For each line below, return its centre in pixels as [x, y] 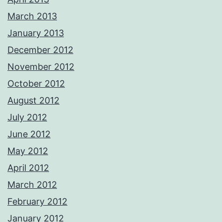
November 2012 [41, 67]
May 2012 [28, 151]
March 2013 [32, 16]
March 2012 [32, 185]
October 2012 [36, 84]
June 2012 [29, 134]
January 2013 [36, 33]
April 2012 [28, 168]
